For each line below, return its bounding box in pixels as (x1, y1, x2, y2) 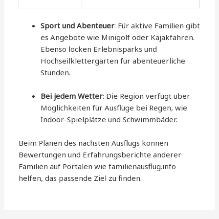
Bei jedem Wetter (41, 90, 103, 101)
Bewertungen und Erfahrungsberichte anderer (19, 149, 182, 159)
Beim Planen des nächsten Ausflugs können (19, 137, 169, 148)
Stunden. (41, 67, 71, 77)
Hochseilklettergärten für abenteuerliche (41, 55, 186, 66)
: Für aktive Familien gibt (114, 20, 200, 30)
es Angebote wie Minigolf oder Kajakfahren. (41, 32, 195, 42)
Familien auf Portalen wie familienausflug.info (19, 161, 176, 171)
